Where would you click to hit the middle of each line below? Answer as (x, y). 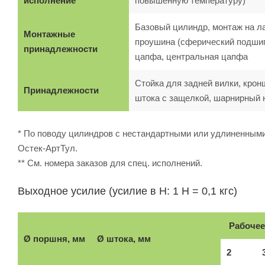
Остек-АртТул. (48, 148)
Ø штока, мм (124, 238)
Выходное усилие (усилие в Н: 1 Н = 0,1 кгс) (127, 191)
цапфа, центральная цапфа (191, 56)
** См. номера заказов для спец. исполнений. (110, 163)
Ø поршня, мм (54, 238)
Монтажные (49, 34)
